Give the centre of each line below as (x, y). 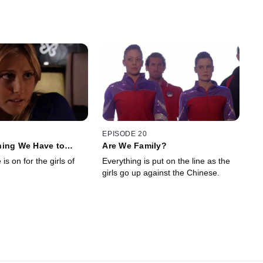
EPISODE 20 (125, 134)
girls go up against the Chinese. (161, 172)
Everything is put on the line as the (166, 161)
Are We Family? (134, 145)
